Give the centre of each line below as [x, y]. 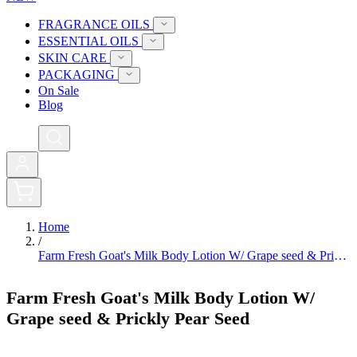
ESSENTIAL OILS [90, 41]
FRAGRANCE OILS [96, 24]
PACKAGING [78, 75]
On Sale [59, 90]
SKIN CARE [74, 58]
